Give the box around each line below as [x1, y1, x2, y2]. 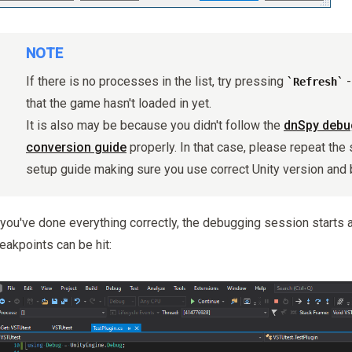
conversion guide [26, 140, 126, 156]
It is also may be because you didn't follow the [26, 118, 284, 134]
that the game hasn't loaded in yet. [26, 96, 211, 112]
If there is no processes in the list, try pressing [26, 74, 287, 90]
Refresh [293, 75, 337, 89]
